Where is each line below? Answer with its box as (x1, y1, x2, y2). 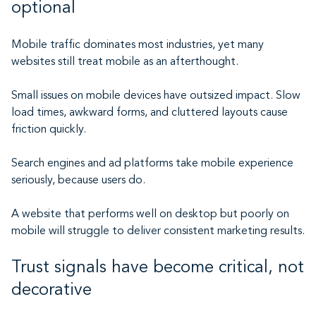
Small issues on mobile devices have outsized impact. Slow (11, 90, 300, 102)
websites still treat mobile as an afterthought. (11, 56, 238, 68)
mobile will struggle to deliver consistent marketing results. (11, 226, 305, 237)
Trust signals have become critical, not (11, 260, 304, 276)
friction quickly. (11, 124, 86, 135)
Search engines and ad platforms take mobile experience (11, 158, 293, 169)
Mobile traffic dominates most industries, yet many (11, 39, 264, 51)
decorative (11, 282, 92, 299)
